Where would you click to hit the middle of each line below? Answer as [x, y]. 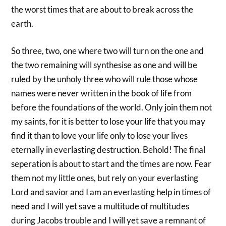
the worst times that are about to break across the [102, 10]
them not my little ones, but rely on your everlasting [105, 178]
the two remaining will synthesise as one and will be [104, 65]
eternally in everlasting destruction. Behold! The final [108, 149]
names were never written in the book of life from [102, 93]
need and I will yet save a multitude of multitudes [100, 206]
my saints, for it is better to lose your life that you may [108, 121]
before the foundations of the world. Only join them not [112, 107]
